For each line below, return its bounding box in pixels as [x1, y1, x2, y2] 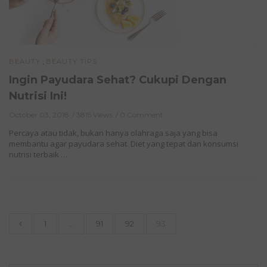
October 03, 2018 [9, 110, 69, 120]
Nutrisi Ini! [9, 89, 67, 103]
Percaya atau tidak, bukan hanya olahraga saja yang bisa [9, 128, 218, 139]
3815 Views [76, 110, 113, 120]
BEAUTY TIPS [46, 57, 97, 66]
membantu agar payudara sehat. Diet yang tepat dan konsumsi [9, 138, 238, 150]
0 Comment [120, 110, 163, 120]
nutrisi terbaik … [9, 149, 67, 160]
